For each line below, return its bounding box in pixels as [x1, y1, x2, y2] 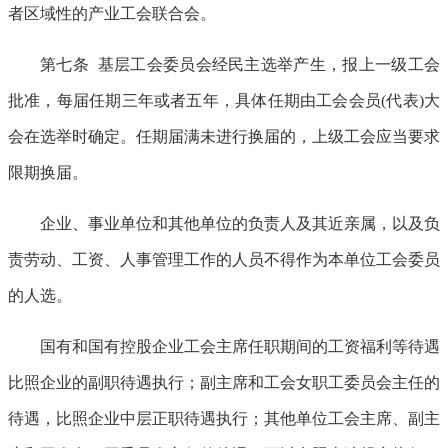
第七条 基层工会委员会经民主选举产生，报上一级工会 [40, 55, 440, 73]
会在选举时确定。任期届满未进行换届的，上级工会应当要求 [8, 127, 440, 145]
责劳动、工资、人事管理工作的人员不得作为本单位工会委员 [8, 250, 440, 268]
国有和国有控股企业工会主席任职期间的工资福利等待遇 [40, 337, 440, 355]
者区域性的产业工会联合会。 [8, 4, 216, 22]
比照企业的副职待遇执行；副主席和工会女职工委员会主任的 [8, 373, 440, 391]
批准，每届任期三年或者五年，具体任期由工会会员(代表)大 [8, 91, 440, 109]
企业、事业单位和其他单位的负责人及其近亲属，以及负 [40, 214, 440, 232]
